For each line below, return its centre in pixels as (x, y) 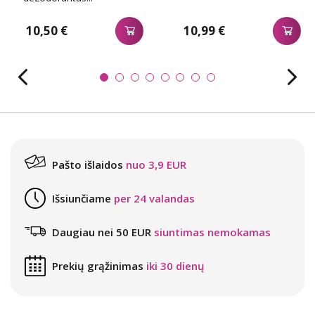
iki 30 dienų (175, 266)
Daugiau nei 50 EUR (102, 232)
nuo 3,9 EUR (156, 165)
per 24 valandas (154, 199)
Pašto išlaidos (88, 165)
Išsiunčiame (82, 199)
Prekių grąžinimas (98, 266)
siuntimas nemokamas (212, 232)
